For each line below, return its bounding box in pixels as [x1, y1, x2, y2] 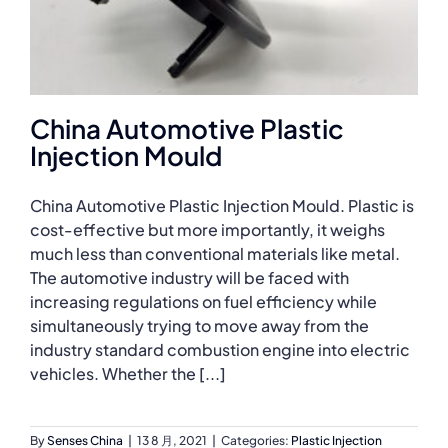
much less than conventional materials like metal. [30, 242, 400, 264]
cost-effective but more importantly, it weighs [30, 218, 385, 240]
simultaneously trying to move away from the [30, 314, 369, 336]
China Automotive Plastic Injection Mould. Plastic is [30, 194, 414, 216]
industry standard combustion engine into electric [30, 338, 410, 360]
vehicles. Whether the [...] [30, 362, 226, 384]
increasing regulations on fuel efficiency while [30, 290, 377, 312]
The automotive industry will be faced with [30, 266, 349, 288]
